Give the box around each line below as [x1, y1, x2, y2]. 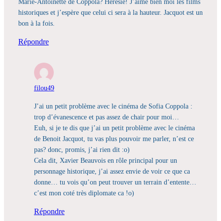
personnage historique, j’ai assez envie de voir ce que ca [34, 167, 190, 175]
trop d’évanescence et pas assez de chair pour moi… [34, 112, 179, 121]
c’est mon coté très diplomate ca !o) [34, 188, 134, 197]
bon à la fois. [18, 19, 55, 28]
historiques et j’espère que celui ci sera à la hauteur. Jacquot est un [18, 8, 203, 17]
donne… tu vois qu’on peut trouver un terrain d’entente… [34, 178, 196, 186]
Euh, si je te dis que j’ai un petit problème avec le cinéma [34, 123, 195, 132]
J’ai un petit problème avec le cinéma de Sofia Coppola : [34, 102, 192, 110]
